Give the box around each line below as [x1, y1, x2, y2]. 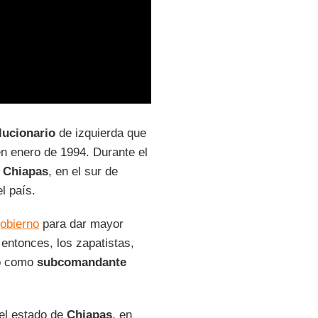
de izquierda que [55, 126, 146, 140]
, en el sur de [48, 165, 118, 178]
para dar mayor [38, 217, 124, 231]
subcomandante [36, 256, 126, 269]
